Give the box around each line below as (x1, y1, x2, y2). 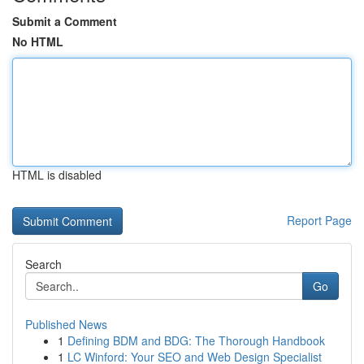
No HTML (12, 33, 63, 50)
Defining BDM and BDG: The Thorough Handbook (67, 332, 325, 349)
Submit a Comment (12, 13, 117, 29)
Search (25, 256, 62, 272)
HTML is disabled (12, 167, 102, 183)
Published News (25, 316, 107, 332)
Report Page (287, 212, 352, 228)
